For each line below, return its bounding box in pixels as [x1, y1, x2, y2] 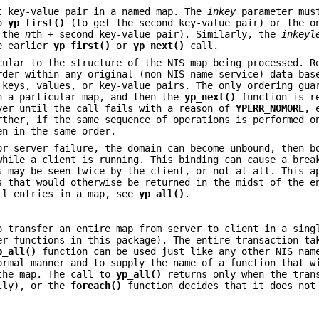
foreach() [70, 280, 122, 292]
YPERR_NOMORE [236, 103, 305, 115]
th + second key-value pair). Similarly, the [31, 28, 282, 40]
